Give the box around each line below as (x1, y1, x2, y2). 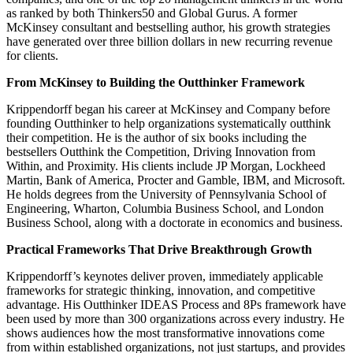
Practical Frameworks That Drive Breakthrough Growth (6, 243, 312, 257)
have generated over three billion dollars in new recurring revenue (6, 35, 333, 49)
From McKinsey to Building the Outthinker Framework (6, 76, 305, 90)
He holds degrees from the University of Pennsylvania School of (6, 188, 326, 202)
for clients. (6, 49, 58, 63)
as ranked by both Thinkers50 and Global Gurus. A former (6, 6, 297, 20)
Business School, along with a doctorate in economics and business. (6, 216, 343, 230)
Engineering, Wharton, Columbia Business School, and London (6, 202, 324, 216)
